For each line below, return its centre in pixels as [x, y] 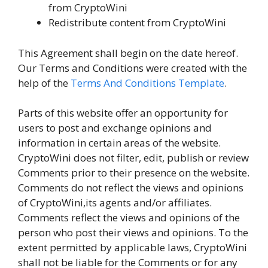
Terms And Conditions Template [147, 83]
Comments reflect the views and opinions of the [129, 217]
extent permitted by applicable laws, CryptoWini [133, 247]
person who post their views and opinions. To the [133, 232]
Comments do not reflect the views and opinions [131, 188]
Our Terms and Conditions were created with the [133, 68]
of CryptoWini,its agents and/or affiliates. [115, 202]
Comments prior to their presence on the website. [134, 173]
